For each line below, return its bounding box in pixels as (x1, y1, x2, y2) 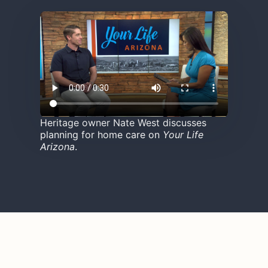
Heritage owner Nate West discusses (39, 117, 206, 129)
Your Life (162, 129, 203, 141)
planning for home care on (39, 129, 163, 141)
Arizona (39, 141, 75, 153)
